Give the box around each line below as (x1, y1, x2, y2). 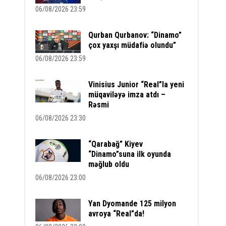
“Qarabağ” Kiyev (88, 139, 143, 149)
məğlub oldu (88, 159, 130, 169)
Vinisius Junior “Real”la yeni (88, 80, 185, 89)
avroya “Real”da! (88, 209, 145, 218)
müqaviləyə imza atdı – (88, 90, 166, 99)
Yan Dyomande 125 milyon (88, 199, 177, 208)
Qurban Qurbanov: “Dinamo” (88, 30, 182, 40)
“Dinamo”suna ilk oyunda (88, 149, 172, 159)
